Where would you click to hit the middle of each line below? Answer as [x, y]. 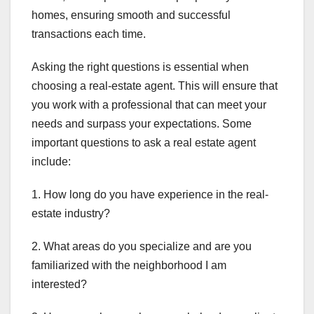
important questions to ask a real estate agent [144, 142]
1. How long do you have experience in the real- [150, 194]
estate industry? [71, 213]
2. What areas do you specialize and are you [142, 246]
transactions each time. [89, 34]
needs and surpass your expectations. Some [142, 123]
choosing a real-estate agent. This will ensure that [155, 86]
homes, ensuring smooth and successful [131, 15]
